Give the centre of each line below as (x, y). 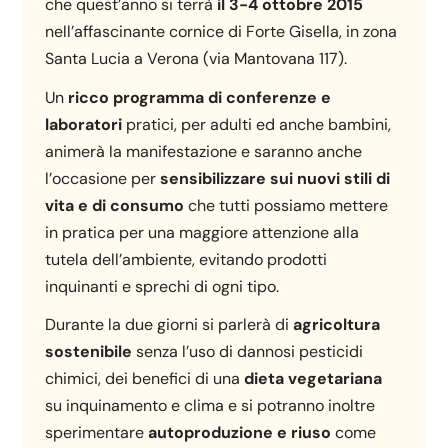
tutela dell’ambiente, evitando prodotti (186, 259)
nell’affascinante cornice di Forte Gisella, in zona (221, 32)
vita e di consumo (115, 205)
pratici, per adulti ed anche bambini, (257, 124)
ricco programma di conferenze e (200, 97)
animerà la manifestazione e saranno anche (204, 151)
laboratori (84, 124)
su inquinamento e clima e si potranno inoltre (210, 405)
